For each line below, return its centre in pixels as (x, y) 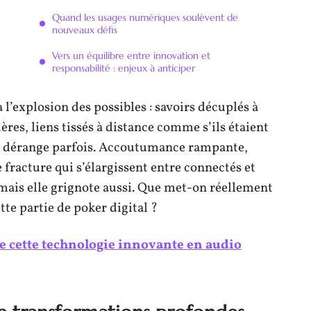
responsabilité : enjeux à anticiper (124, 68)
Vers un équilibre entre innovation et (131, 56)
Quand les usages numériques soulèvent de (145, 17)
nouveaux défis (85, 30)
